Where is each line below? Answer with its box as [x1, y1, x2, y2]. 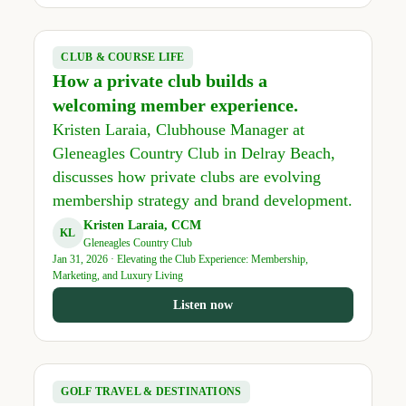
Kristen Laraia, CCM [82, 217, 201, 232]
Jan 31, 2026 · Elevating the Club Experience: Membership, [52, 252, 308, 266]
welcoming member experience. [52, 95, 298, 116]
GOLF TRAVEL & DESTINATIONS [61, 385, 242, 397]
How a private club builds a [52, 71, 267, 92]
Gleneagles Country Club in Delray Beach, [52, 144, 335, 163]
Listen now [173, 298, 233, 313]
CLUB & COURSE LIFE [61, 52, 185, 63]
